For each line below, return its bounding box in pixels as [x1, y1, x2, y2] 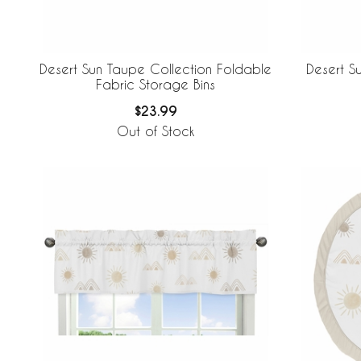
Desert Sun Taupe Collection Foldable [39, 61, 272, 77]
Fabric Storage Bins [96, 77, 215, 93]
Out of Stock [117, 123, 194, 139]
